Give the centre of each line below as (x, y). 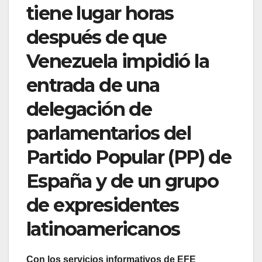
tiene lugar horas (100, 13)
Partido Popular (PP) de (129, 157)
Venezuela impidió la (118, 61)
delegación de (89, 109)
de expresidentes (103, 205)
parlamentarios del (109, 133)
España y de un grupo (122, 181)
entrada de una (93, 85)
